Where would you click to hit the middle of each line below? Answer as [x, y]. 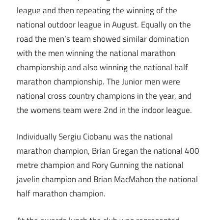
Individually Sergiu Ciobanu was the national [95, 137]
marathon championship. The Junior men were [98, 81]
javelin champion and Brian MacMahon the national [107, 179]
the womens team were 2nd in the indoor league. [104, 110]
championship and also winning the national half [102, 67]
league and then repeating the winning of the [97, 10]
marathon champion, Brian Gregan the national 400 [108, 151]
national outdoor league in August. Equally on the [104, 24]
